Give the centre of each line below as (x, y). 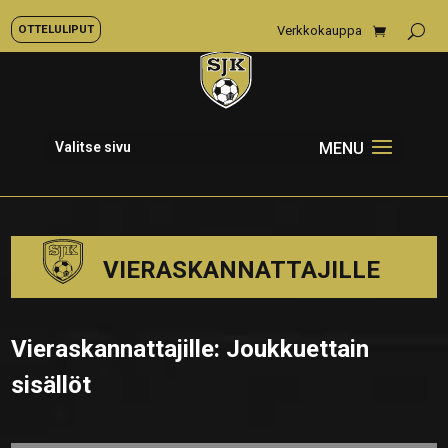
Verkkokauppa (319, 30)
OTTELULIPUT (56, 29)
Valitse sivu (92, 147)
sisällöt (51, 385)
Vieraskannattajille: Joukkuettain (190, 349)
